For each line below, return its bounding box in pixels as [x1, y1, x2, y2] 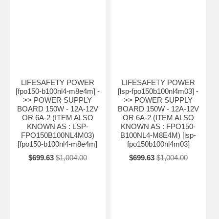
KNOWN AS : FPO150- [121, 122, 196, 131]
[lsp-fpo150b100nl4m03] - [118, 87, 199, 95]
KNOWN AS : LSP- [26, 122, 88, 131]
